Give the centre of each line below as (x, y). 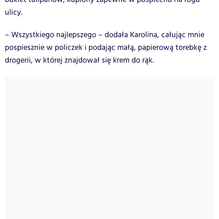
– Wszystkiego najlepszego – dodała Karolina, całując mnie (105, 35)
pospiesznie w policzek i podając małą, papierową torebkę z (106, 47)
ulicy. (15, 12)
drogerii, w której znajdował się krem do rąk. (80, 60)
